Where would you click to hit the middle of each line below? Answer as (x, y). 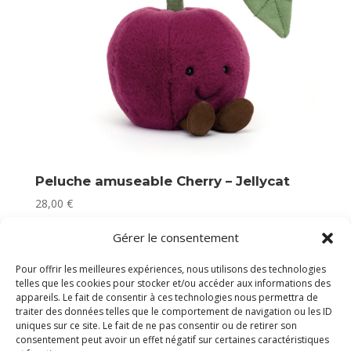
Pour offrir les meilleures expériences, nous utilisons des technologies (171, 269)
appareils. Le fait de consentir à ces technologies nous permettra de (167, 297)
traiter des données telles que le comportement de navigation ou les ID (174, 311)
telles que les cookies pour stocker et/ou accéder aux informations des (173, 283)
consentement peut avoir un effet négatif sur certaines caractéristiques (172, 340)
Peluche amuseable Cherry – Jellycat (162, 181)
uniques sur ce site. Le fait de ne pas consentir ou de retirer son (156, 326)
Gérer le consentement (175, 237)
